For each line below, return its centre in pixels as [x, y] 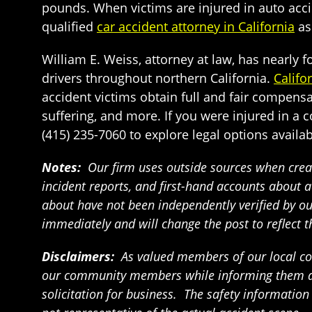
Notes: [65, 167]
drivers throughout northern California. [158, 78]
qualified [69, 26]
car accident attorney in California [196, 26]
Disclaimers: [81, 256]
